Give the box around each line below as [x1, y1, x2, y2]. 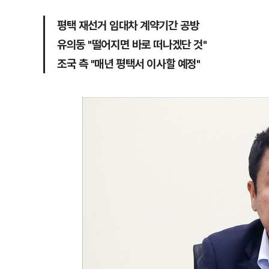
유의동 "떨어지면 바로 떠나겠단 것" [57, 36, 207, 52]
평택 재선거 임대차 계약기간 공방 [57, 17, 199, 33]
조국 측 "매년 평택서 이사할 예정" [57, 55, 201, 71]
